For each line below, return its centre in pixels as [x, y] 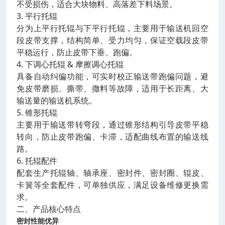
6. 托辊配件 [37, 161]
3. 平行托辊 [37, 16]
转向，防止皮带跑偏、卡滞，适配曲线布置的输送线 [113, 137]
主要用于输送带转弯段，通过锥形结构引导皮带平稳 [113, 125]
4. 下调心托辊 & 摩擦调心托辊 [70, 64]
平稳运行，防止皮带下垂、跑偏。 [77, 52]
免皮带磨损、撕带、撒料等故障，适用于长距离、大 [113, 88]
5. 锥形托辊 [37, 113]
